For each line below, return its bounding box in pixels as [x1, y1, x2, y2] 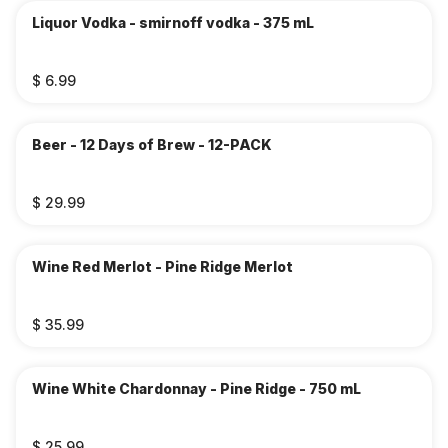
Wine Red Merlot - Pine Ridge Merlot [32, 258, 293, 275]
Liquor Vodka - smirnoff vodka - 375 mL [32, 14, 314, 31]
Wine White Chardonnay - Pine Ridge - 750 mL [32, 380, 361, 397]
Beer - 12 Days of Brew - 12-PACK [32, 136, 272, 153]
